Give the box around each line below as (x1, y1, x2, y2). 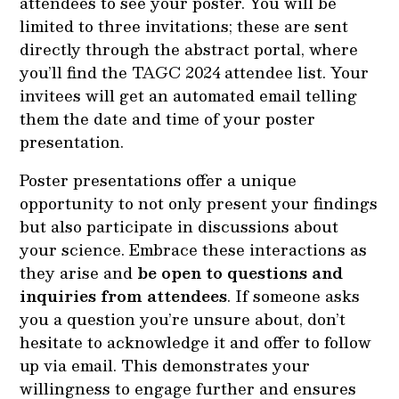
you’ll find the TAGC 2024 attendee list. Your (20, 60, 370, 85)
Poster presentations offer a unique (20, 167, 297, 192)
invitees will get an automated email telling (20, 83, 358, 108)
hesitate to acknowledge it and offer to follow (20, 330, 372, 354)
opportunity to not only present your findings (20, 191, 379, 216)
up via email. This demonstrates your (20, 353, 311, 378)
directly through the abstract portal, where (20, 37, 359, 61)
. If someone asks (227, 283, 361, 308)
